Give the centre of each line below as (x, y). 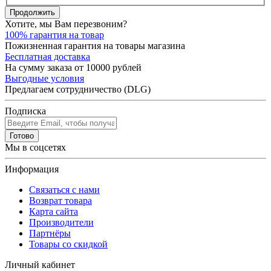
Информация (32, 169)
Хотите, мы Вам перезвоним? (66, 24)
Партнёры (50, 233)
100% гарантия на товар (54, 34)
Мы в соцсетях (35, 147)
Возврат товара (60, 200)
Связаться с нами (64, 189)
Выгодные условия (44, 78)
